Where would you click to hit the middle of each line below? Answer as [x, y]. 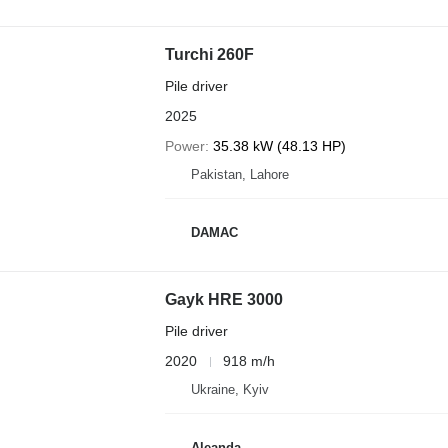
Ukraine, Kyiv [229, 389]
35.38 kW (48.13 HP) [279, 146]
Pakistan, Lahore [239, 174]
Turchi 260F [209, 54]
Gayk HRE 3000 [223, 299]
